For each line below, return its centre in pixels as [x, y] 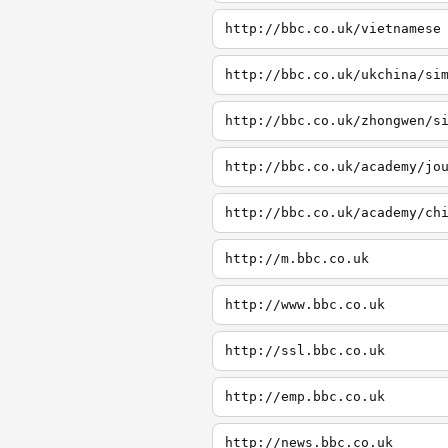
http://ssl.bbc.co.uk [305, 350]
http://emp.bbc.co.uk [305, 396]
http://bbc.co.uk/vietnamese [333, 28]
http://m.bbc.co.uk [297, 258]
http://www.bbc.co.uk [305, 304]
